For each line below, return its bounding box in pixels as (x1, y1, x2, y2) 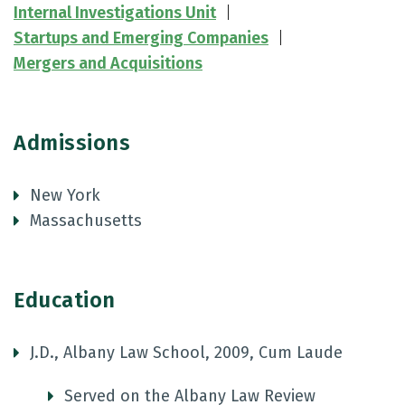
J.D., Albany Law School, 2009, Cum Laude (30, 343, 343, 363)
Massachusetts (30, 211, 142, 231)
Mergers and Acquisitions (14, 53, 202, 73)
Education (14, 287, 116, 313)
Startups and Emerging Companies (14, 28, 268, 48)
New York (30, 185, 100, 205)
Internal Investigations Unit (14, 3, 216, 23)
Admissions (14, 130, 130, 155)
